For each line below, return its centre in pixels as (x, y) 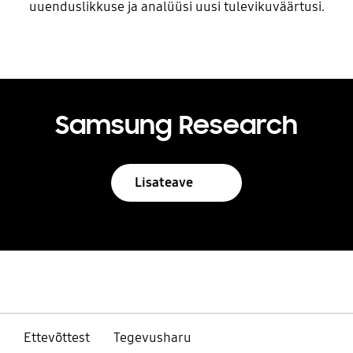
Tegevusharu (152, 337)
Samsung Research (176, 125)
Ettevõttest (56, 337)
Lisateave (163, 182)
